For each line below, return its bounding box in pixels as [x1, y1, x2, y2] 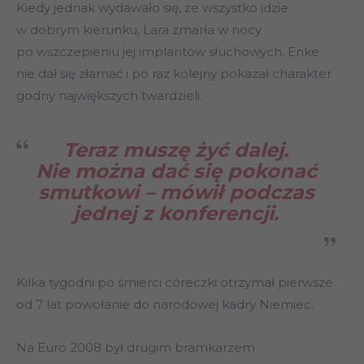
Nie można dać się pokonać [35, 159, 317, 184]
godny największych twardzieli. [16, 88, 202, 104]
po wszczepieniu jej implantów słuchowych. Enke [16, 44, 319, 60]
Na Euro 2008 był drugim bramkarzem [16, 340, 255, 356]
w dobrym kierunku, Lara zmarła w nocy [16, 22, 262, 38]
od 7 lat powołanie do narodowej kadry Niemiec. [16, 297, 314, 313]
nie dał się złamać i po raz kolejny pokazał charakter [16, 66, 331, 82]
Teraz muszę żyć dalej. [63, 138, 288, 162]
